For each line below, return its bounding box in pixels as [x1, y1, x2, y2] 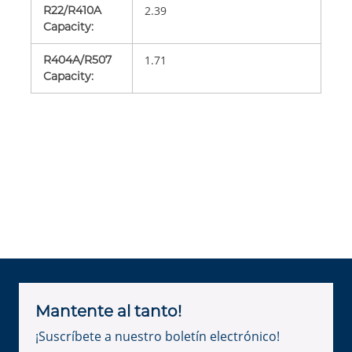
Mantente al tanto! [35, 302, 181, 321]
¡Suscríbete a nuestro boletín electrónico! [35, 328, 280, 345]
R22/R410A [43, 2, 101, 17]
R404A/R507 [43, 52, 112, 67]
